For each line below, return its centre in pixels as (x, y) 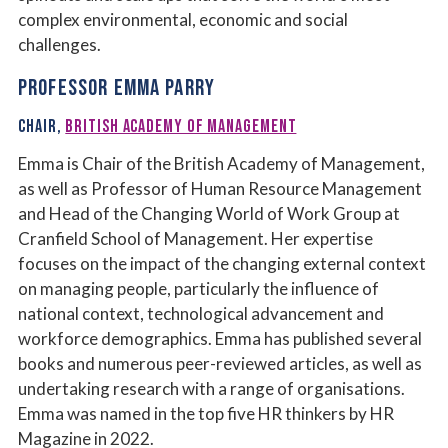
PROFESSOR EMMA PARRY (116, 87)
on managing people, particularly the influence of (198, 288)
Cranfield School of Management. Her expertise (195, 238)
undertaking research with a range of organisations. (211, 388)
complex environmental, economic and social (183, 19)
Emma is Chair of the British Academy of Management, (221, 163)
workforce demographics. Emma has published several (220, 338)
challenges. (59, 44)
